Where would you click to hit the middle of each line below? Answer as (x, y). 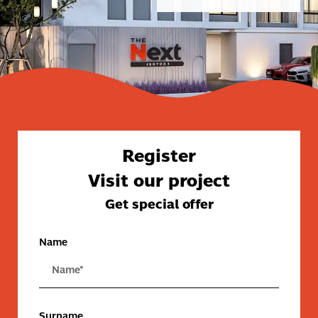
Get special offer (159, 205)
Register (159, 157)
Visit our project (159, 182)
